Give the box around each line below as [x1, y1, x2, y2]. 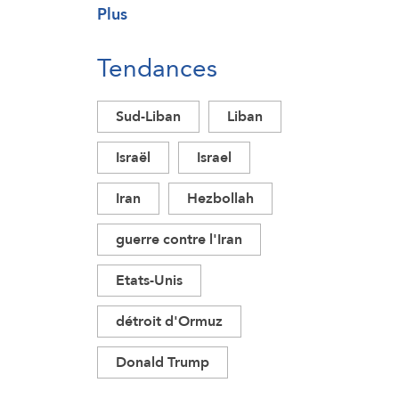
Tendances [97, 45, 217, 91]
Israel [197, 144, 232, 170]
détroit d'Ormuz [116, 308, 223, 334]
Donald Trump [116, 349, 209, 375]
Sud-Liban [116, 103, 181, 129]
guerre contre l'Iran [116, 226, 242, 252]
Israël [116, 144, 151, 170]
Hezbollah [187, 185, 254, 211]
